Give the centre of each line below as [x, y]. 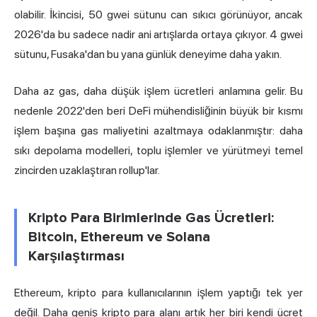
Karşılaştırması [76, 257]
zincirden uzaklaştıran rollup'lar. [87, 171]
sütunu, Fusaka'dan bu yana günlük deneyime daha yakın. [148, 54]
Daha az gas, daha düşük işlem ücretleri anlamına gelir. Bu [158, 91]
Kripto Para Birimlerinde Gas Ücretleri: [151, 218]
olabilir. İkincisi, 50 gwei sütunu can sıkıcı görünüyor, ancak [158, 15]
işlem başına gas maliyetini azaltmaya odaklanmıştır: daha [158, 131]
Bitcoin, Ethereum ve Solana [119, 237]
